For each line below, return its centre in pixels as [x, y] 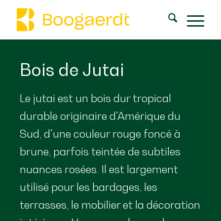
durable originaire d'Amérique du [100, 116]
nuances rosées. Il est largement [99, 169]
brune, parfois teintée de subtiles [100, 151]
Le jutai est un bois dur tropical [95, 98]
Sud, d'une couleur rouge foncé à [100, 133]
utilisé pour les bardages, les [89, 187]
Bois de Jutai [72, 70]
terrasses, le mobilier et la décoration [110, 204]
